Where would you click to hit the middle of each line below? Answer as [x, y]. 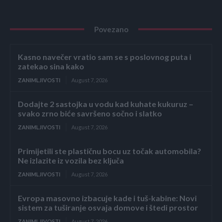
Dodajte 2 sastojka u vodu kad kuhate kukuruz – [106, 104]
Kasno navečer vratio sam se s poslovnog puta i [105, 56]
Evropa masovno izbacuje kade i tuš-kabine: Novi [107, 198]
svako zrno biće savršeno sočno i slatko [90, 113]
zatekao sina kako [51, 66]
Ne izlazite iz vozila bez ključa [71, 160]
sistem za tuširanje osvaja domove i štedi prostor [108, 207]
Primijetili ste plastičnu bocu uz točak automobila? [110, 151]
